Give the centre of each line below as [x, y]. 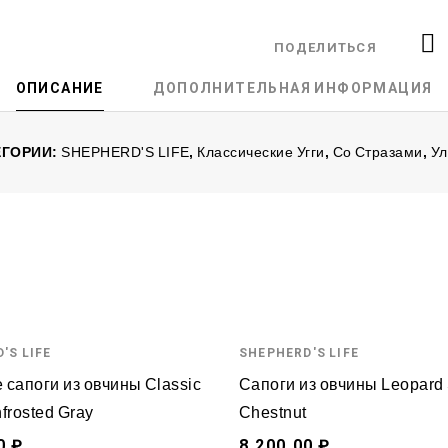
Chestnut [273, 413]
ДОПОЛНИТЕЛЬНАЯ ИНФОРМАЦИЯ [293, 88]
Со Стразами [377, 152]
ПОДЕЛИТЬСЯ [325, 48]
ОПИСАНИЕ [59, 88]
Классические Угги [261, 152]
